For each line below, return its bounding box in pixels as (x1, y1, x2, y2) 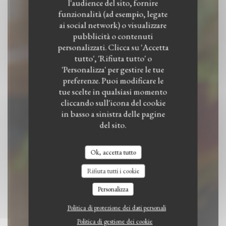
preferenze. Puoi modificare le (63, 75, 163, 86)
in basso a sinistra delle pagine (61, 108, 165, 119)
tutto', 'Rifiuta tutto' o (74, 52, 152, 64)
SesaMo (81, 16, 145, 38)
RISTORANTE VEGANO (44, 44, 147, 54)
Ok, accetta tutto (90, 148, 136, 156)
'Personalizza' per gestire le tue (62, 64, 164, 75)
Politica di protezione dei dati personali (67, 203, 166, 212)
